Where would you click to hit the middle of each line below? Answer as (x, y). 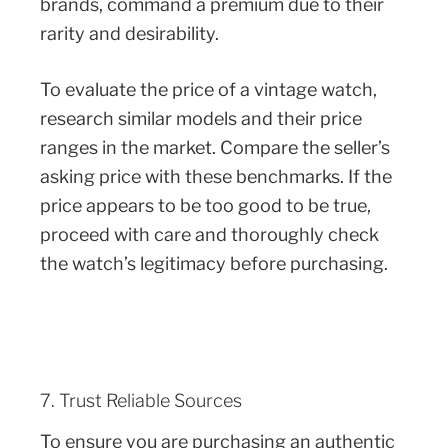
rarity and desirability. (129, 34)
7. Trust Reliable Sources (141, 401)
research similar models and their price (201, 119)
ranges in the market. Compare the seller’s (215, 148)
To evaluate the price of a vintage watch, (208, 90)
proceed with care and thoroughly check (209, 235)
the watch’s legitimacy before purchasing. (214, 264)
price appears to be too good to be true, (205, 206)
